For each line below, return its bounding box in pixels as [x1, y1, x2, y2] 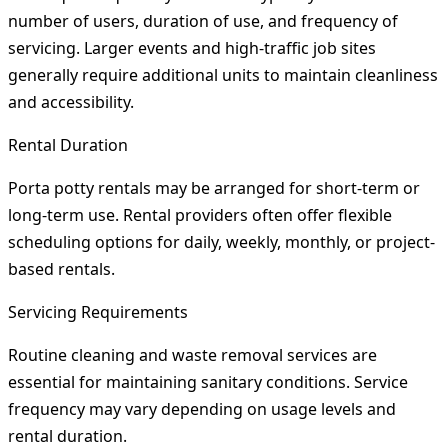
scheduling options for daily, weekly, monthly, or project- [8, 231, 435, 254]
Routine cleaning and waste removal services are [8, 344, 377, 367]
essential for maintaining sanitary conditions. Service [8, 371, 408, 394]
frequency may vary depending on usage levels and [8, 398, 396, 421]
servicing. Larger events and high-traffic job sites [8, 37, 376, 60]
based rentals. [8, 258, 115, 281]
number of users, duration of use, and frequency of [8, 10, 398, 33]
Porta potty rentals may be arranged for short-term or [8, 177, 420, 200]
